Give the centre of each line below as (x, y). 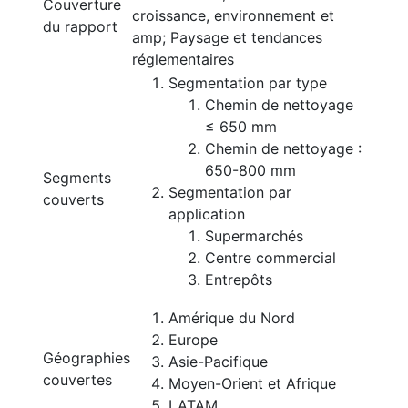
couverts (73, 199)
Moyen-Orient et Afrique (252, 383)
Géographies (87, 358)
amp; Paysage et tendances (227, 37)
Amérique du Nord (232, 318)
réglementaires (183, 59)
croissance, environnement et (233, 15)
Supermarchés (254, 236)
